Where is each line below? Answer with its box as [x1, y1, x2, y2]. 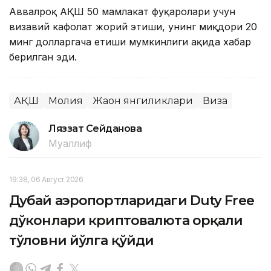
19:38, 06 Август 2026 [9, 174, 83, 184]
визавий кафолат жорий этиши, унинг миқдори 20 [9, 20, 257, 33]
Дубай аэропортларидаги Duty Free [9, 192, 254, 209]
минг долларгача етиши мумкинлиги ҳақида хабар [9, 35, 251, 48]
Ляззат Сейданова [48, 122, 142, 134]
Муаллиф [48, 137, 92, 149]
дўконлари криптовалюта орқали [9, 212, 243, 229]
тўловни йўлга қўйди [9, 232, 154, 249]
